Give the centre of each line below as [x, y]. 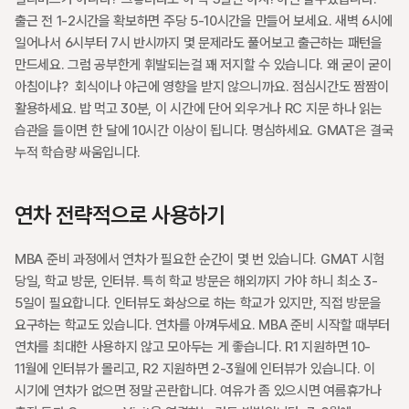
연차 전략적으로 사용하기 [120, 215]
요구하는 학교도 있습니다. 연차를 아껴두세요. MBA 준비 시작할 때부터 [202, 325]
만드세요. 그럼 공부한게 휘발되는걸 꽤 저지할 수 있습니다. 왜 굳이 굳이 [203, 65]
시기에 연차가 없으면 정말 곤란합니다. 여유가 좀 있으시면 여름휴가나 [198, 391]
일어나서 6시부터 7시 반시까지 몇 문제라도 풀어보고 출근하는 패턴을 [199, 43]
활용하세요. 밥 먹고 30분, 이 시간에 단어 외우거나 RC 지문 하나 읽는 [199, 109]
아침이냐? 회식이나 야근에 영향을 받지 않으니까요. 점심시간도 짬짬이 [202, 87]
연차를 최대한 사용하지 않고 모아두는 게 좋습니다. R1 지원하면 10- [193, 347]
